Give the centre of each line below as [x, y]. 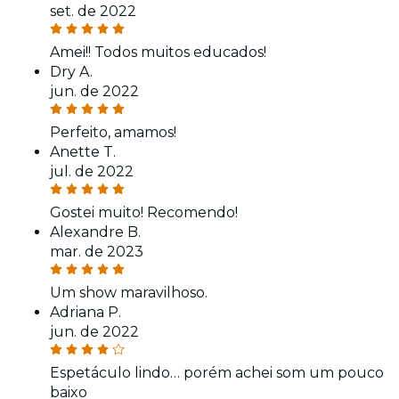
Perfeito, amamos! [113, 133]
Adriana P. [85, 313]
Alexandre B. [95, 232]
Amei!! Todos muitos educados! [158, 53]
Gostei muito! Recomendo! [144, 213]
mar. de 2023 [97, 252]
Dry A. [71, 72]
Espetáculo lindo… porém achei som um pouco [217, 373]
